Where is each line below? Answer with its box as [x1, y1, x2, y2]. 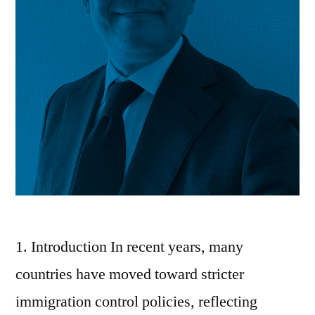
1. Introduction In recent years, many [15, 237, 243, 257]
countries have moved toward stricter [15, 264, 244, 285]
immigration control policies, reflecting [15, 292, 257, 312]
